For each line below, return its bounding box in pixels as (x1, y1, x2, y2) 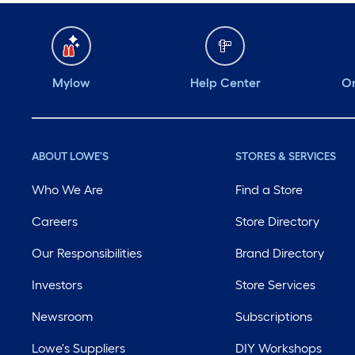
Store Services (235, 277, 316, 292)
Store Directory (235, 214, 320, 229)
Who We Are (32, 182, 103, 197)
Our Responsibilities (32, 246, 142, 261)
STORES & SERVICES (235, 150, 337, 163)
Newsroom (32, 309, 93, 324)
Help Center (189, 75, 261, 90)
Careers (32, 214, 78, 229)
